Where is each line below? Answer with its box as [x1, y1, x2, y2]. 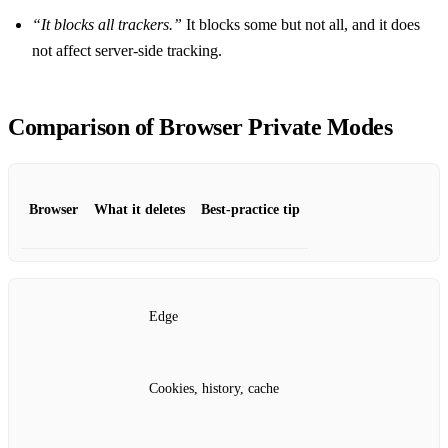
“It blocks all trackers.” [32, 16, 182, 34]
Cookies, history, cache [149, 380, 279, 396]
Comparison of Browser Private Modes [8, 114, 393, 141]
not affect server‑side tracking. [32, 42, 222, 60]
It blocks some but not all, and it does [182, 16, 420, 34]
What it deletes [94, 202, 185, 218]
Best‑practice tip [201, 202, 300, 218]
